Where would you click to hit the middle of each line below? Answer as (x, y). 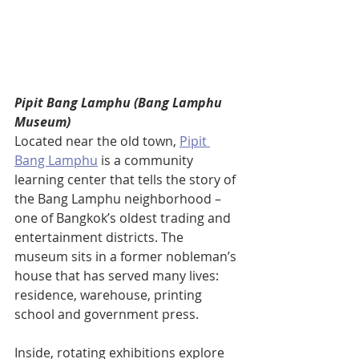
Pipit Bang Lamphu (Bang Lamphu (120, 102)
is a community (147, 160)
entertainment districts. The (101, 237)
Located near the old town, (97, 141)
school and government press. (108, 314)
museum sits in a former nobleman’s (127, 256)
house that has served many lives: (118, 275)
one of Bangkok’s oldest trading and (124, 218)
